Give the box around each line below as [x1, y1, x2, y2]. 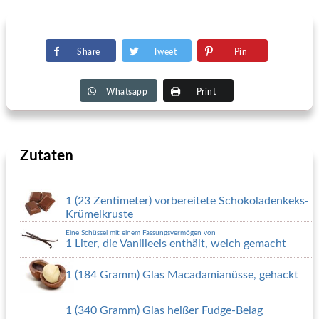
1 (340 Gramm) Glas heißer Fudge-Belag [66, 305, 263, 316]
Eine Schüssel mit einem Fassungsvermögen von [66, 229, 216, 236]
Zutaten [20, 148, 73, 163]
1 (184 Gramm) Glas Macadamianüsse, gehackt [66, 269, 298, 281]
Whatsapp [106, 88, 147, 96]
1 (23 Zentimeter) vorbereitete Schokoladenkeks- [66, 195, 309, 206]
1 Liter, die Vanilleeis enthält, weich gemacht [66, 238, 286, 249]
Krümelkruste [66, 209, 133, 220]
